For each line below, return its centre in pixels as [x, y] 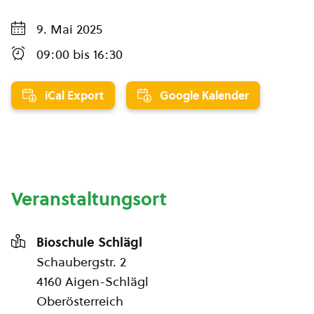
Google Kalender [204, 95]
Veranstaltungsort [89, 199]
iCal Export [74, 95]
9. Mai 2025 [69, 29]
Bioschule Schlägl [89, 242]
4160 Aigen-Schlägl [93, 281]
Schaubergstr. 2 [81, 262]
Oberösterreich [80, 301]
